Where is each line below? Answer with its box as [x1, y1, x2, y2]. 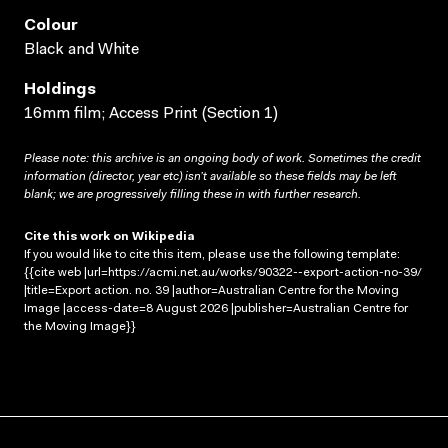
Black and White [24, 41, 139, 58]
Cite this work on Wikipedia [24, 230, 195, 243]
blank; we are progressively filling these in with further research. [24, 188, 361, 201]
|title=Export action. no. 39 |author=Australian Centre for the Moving [24, 284, 399, 297]
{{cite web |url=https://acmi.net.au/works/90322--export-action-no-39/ [24, 266, 422, 279]
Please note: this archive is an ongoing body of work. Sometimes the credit [24, 152, 421, 165]
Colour [24, 17, 78, 34]
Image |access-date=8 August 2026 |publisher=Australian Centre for [24, 302, 408, 315]
